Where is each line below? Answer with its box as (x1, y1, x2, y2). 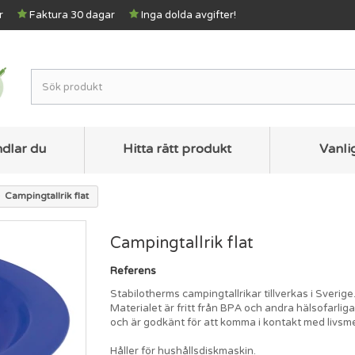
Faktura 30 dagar (29, 9, 115, 21)
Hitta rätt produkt (123, 140, 232, 157)
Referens (110, 264, 156, 277)
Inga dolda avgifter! (141, 9, 236, 21)
